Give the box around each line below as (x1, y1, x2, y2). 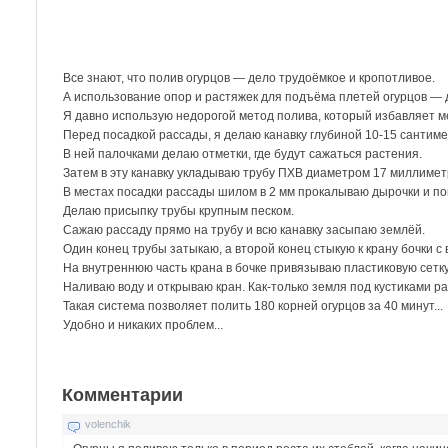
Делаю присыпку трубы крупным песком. (63, 203, 295, 218)
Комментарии (62, 384, 184, 405)
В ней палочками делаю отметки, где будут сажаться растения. (63, 146, 423, 161)
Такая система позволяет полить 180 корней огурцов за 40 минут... (63, 298, 444, 313)
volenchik (85, 417, 132, 430)
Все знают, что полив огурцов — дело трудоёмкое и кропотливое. (63, 70, 436, 85)
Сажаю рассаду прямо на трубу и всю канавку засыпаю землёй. (63, 222, 426, 237)
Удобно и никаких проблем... (63, 317, 224, 332)
